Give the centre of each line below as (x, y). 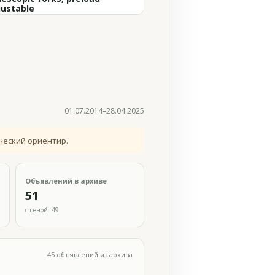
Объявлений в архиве (66, 180)
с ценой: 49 (42, 210)
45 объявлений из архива (90, 254)
